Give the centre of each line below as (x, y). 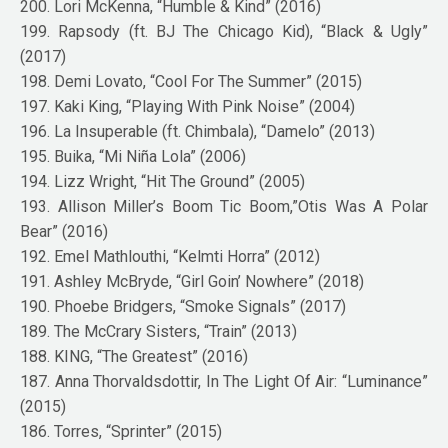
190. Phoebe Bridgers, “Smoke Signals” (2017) (183, 306)
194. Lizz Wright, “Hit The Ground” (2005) (163, 181)
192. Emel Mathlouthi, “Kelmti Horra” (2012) (170, 256)
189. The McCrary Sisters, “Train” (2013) (159, 331)
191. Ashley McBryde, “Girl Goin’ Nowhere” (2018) (192, 281)
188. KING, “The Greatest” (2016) (134, 356)
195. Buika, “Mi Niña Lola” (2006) (133, 156)
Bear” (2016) (64, 231)
